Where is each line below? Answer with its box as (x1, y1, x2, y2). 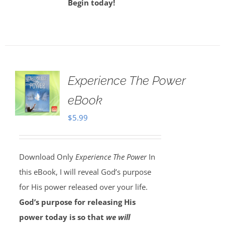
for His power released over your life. (19, 182, 148, 192)
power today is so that (19, 212, 106, 222)
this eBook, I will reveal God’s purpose (19, 167, 151, 177)
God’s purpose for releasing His (19, 197, 136, 207)
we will (105, 212, 130, 222)
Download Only (19, 152, 75, 162)
